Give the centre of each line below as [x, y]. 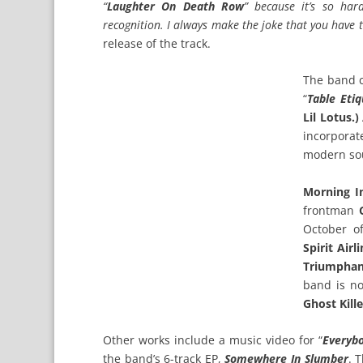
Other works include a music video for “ [213, 340]
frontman [331, 210]
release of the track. [157, 43]
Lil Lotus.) [331, 117]
